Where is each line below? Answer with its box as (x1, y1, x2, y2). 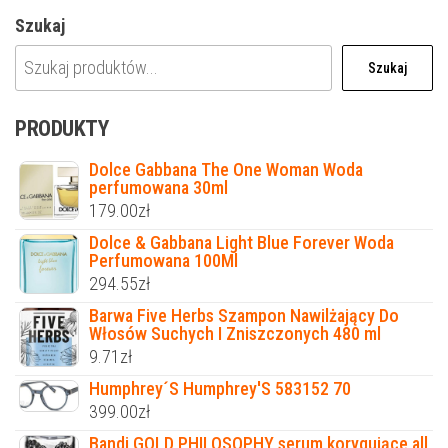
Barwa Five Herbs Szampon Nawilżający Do (89, 305, 399, 327)
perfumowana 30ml (89, 177, 228, 199)
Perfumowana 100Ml (89, 250, 238, 272)
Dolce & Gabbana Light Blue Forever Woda (89, 232, 394, 254)
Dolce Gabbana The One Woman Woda (89, 159, 363, 181)
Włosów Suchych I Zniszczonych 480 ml (89, 323, 381, 345)
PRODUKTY (15, 116, 109, 142)
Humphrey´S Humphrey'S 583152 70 (89, 378, 351, 400)
